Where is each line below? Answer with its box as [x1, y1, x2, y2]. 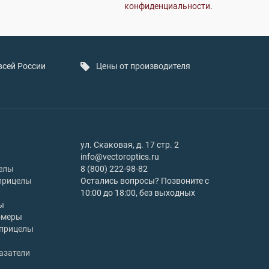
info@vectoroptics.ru [80, 152, 159, 162]
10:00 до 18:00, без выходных [80, 188, 195, 198]
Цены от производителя [96, 61, 190, 71]
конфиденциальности [124, 1, 210, 11]
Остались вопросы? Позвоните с [80, 176, 209, 186]
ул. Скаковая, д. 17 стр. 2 [80, 140, 179, 150]
